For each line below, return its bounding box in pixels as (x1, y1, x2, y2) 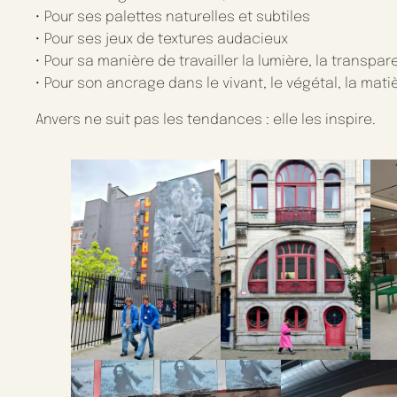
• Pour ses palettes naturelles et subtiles (35, 10, 310, 25)
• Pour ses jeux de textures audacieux (35, 32, 288, 47)
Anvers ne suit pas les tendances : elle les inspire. (35, 113, 376, 128)
